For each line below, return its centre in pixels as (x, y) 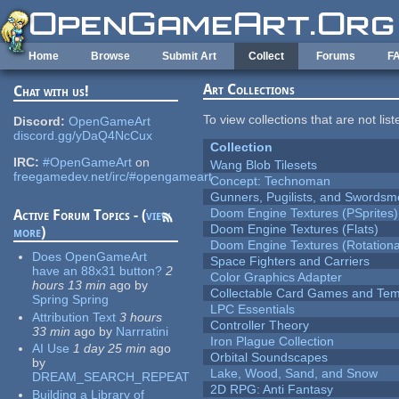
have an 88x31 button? (98, 271)
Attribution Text (74, 317)
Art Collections (249, 90)
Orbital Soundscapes (269, 358)
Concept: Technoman (271, 181)
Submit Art (189, 56)
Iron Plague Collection (273, 342)
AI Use (51, 349)
